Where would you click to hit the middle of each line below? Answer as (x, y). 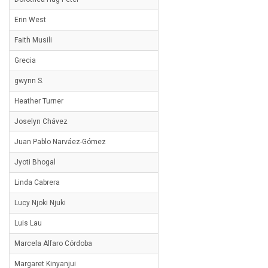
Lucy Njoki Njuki (40, 203)
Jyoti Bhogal (35, 162)
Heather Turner (39, 101)
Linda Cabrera (37, 182)
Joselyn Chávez (41, 121)
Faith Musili (33, 40)
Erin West (30, 20)
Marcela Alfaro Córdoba (53, 243)
